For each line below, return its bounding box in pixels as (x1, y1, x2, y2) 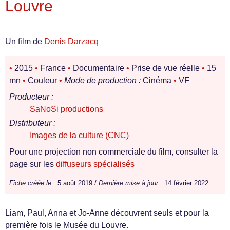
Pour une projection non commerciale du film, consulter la (9, 147, 218, 156)
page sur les (9, 160, 56, 168)
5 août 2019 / (55, 179, 99, 187)
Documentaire (71, 64, 126, 72)
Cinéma (141, 76, 174, 85)
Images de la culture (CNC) (30, 131, 129, 140)
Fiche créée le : (9, 179, 55, 187)
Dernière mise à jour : (99, 179, 162, 187)
